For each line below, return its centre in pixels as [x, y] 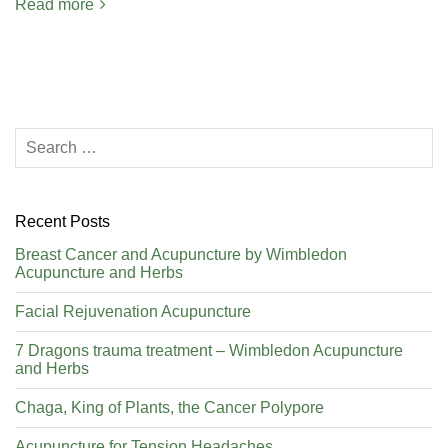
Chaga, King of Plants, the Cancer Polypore [169, 407]
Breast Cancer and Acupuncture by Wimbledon [181, 254]
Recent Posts [62, 221]
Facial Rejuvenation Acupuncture [133, 311]
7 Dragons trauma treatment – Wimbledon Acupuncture [209, 350]
